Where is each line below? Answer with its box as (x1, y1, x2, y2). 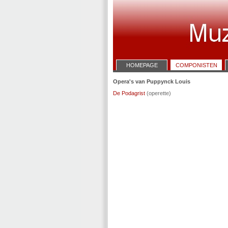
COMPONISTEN (175, 62, 217, 68)
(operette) (145, 90, 171, 96)
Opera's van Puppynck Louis (113, 78, 190, 84)
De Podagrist (113, 90, 145, 96)
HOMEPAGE (126, 62, 158, 68)
